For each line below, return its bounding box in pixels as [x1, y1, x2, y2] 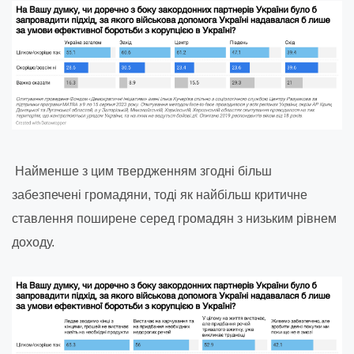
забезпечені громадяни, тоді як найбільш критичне [12, 187, 307, 201]
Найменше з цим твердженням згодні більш [12, 164, 272, 178]
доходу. [12, 235, 55, 249]
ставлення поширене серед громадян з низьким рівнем [12, 211, 337, 225]
